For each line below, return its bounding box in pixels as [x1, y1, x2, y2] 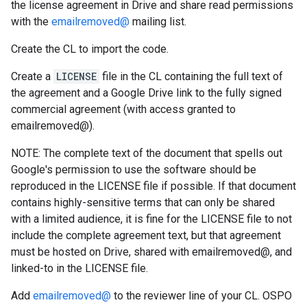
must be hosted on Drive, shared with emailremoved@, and [11, 245, 292, 258]
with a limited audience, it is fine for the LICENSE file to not [11, 212, 292, 225]
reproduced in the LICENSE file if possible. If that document [11, 180, 296, 193]
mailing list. [130, 15, 186, 28]
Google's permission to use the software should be [11, 163, 256, 176]
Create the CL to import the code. [11, 42, 169, 56]
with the [11, 15, 51, 28]
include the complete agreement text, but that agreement [11, 229, 281, 242]
